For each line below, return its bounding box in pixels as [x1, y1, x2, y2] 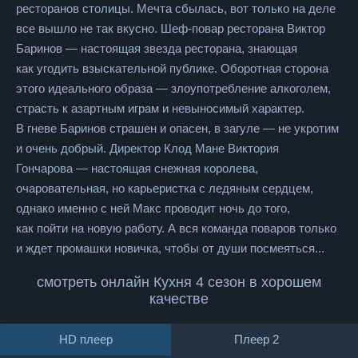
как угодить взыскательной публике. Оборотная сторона [16, 62, 328, 75]
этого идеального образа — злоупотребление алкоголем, [16, 82, 331, 95]
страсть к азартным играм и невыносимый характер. [16, 101, 304, 115]
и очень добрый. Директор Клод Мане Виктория [16, 141, 279, 155]
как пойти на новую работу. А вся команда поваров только [16, 221, 336, 235]
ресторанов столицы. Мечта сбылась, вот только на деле [16, 2, 336, 15]
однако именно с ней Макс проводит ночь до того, [16, 201, 290, 215]
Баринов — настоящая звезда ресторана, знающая [16, 42, 297, 55]
